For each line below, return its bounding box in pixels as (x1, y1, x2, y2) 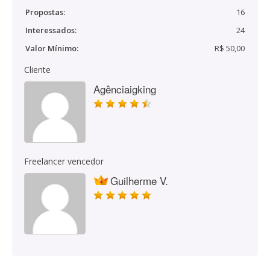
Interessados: (25, 25, 77, 36)
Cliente (24, 64, 51, 75)
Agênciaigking (93, 81, 156, 96)
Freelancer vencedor (24, 155, 104, 167)
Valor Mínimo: (25, 43, 78, 54)
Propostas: (25, 7, 65, 17)
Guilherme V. (110, 173, 168, 188)
